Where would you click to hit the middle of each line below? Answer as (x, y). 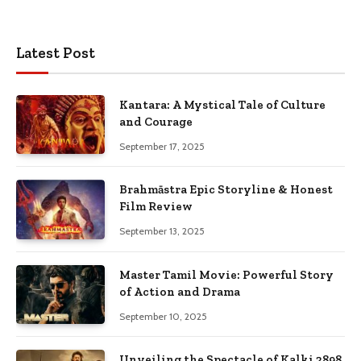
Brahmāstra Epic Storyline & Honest (226, 190)
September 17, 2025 (162, 146)
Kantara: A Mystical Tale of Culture (222, 104)
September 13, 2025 (162, 231)
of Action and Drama (180, 291)
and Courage (156, 121)
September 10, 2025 (163, 316)
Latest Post (56, 52)
